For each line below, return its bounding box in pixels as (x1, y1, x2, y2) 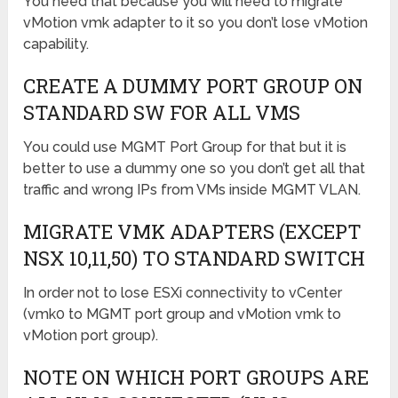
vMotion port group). (23, 327, 159, 345)
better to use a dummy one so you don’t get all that (23, 160, 366, 178)
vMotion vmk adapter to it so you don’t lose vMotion (23, 14, 369, 32)
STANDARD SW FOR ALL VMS (23, 99, 301, 126)
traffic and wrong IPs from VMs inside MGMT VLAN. (23, 181, 362, 199)
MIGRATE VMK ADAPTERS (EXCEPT (23, 219, 362, 245)
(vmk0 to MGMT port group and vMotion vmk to (23, 306, 342, 323)
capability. (23, 36, 90, 53)
